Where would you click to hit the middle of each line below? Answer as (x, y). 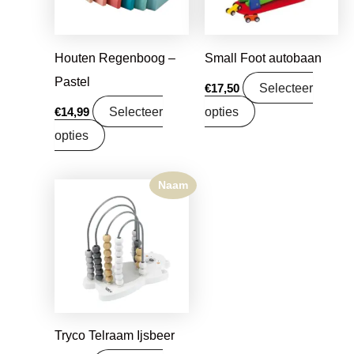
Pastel (73, 81)
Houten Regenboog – (115, 57)
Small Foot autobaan (263, 57)
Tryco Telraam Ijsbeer (115, 335)
